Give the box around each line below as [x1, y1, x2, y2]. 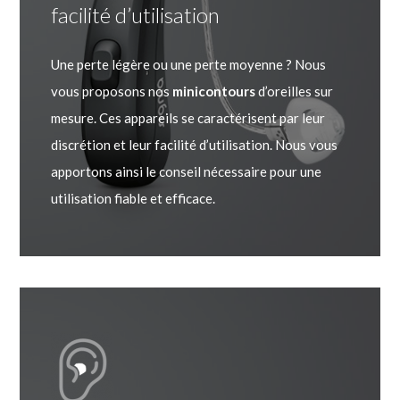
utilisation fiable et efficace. [50, 189, 215, 206]
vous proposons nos [50, 82, 172, 99]
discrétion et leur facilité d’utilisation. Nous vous [50, 136, 337, 153]
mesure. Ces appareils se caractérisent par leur [50, 109, 325, 126]
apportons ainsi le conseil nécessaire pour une [50, 162, 321, 179]
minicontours [171, 82, 255, 99]
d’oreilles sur [254, 82, 333, 99]
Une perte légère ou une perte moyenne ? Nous [50, 55, 326, 72]
